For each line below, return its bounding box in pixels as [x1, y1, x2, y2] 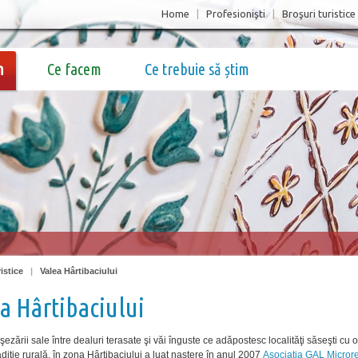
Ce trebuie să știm [145, 60, 249, 78]
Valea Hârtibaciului [40, 266, 117, 276]
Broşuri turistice [282, 8, 356, 19]
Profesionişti [206, 8, 265, 19]
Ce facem [47, 60, 101, 78]
